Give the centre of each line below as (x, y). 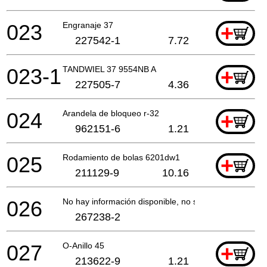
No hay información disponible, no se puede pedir (156, 201)
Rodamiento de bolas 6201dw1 (121, 157)
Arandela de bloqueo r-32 (111, 113)
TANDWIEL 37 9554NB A (109, 69)
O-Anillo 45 (83, 245)
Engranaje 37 (88, 25)
